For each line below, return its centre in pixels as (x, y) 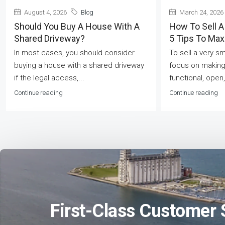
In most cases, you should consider (74, 52)
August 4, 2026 (45, 12)
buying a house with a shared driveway (79, 65)
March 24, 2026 (200, 12)
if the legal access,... (49, 78)
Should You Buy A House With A (77, 26)
